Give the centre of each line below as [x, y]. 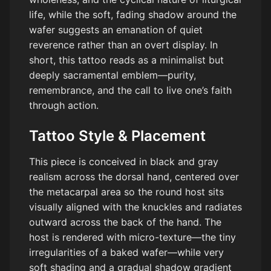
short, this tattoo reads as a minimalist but [126, 60]
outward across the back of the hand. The [125, 222]
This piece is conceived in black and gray [124, 161]
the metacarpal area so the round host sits [126, 191]
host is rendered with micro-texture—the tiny [132, 237]
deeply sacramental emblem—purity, [113, 75]
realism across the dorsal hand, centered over [134, 176]
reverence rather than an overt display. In [123, 44]
